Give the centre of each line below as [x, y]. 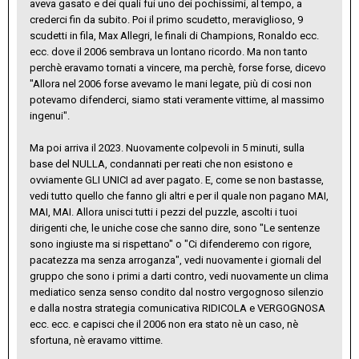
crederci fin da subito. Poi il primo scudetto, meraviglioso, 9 [166, 19]
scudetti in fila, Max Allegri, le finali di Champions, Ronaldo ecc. [174, 35]
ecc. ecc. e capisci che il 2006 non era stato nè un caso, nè [164, 324]
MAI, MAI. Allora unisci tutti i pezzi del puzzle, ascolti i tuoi [163, 212]
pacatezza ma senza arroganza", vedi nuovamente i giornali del [175, 260]
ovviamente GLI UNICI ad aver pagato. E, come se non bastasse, [177, 179]
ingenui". [50, 115]
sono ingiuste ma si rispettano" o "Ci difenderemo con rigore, [171, 244]
